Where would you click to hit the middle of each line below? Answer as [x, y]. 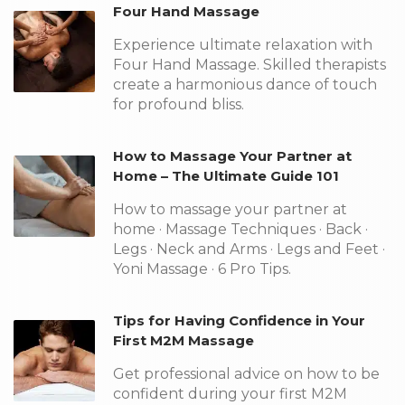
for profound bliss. [179, 104]
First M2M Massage [184, 340]
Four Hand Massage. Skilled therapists [250, 65]
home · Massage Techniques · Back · [240, 229]
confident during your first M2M [230, 394]
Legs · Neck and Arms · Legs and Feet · [249, 249]
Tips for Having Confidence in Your [239, 320]
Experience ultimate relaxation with [243, 45]
